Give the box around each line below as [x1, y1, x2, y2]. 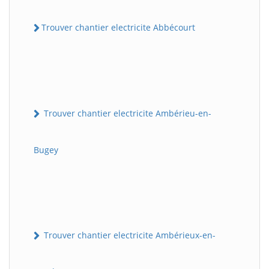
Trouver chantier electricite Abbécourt [41, 21, 195, 33]
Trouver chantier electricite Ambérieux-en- [41, 229, 216, 241]
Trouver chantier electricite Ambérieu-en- [41, 107, 211, 119]
